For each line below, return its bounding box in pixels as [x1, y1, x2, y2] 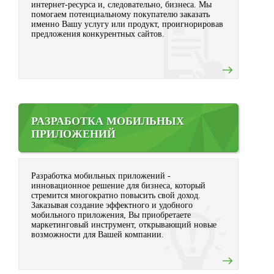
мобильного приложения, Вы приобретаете [31, 210, 191, 220]
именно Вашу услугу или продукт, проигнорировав [31, 20, 223, 29]
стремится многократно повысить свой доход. [31, 191, 201, 200]
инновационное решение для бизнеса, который [31, 181, 206, 190]
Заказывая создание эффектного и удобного [31, 201, 193, 210]
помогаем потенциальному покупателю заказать [31, 10, 210, 19]
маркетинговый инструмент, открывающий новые [31, 220, 217, 229]
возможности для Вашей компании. [31, 230, 164, 239]
